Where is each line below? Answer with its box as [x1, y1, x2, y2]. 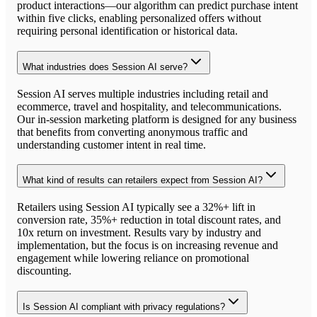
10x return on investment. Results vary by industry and [17, 226, 261, 239]
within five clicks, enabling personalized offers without [17, 12, 261, 25]
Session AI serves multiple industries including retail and [17, 87, 268, 100]
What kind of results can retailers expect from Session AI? [23, 175, 263, 186]
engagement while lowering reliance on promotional [17, 252, 249, 265]
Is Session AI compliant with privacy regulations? [23, 301, 225, 312]
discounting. [17, 265, 71, 277]
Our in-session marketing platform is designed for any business [17, 113, 296, 125]
